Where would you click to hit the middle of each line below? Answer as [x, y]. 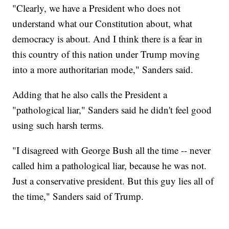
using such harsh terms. [58, 125]
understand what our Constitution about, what [102, 24]
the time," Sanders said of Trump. [78, 196]
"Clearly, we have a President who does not [97, 8]
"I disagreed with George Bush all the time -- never [112, 150]
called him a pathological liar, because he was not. [110, 166]
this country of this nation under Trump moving [106, 54]
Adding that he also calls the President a [90, 95]
